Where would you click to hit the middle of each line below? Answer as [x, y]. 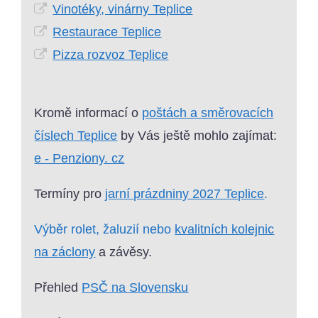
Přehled [58, 288]
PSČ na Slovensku [135, 288]
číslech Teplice [76, 136]
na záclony [65, 252]
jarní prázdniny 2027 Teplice [185, 194]
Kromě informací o [88, 113]
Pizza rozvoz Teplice [111, 55]
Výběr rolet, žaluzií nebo [105, 230]
